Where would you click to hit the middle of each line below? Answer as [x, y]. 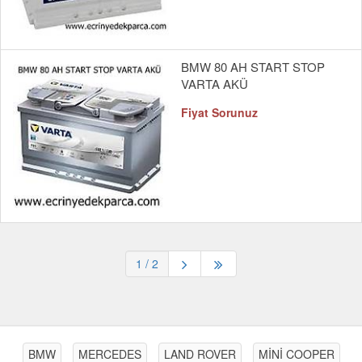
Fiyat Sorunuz [219, 113]
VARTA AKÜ [215, 84]
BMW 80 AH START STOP [253, 67]
